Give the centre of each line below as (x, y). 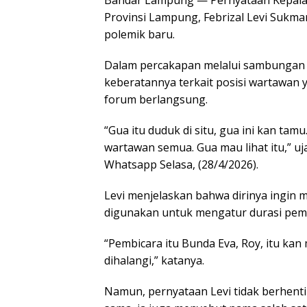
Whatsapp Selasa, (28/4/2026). (181, 165)
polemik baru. (139, 35)
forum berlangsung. (156, 100)
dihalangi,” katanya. (154, 261)
